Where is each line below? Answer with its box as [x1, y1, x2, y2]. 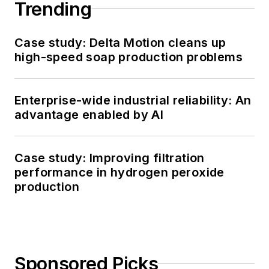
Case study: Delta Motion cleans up [14, 35, 226, 50]
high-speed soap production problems [14, 49, 243, 64]
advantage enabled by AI [14, 107, 164, 122]
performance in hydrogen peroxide [14, 165, 225, 180]
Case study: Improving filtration [14, 150, 205, 165]
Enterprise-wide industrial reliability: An [14, 92, 252, 107]
